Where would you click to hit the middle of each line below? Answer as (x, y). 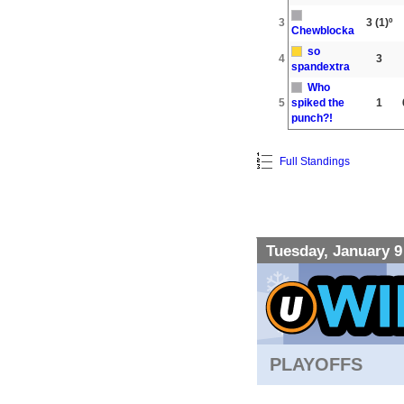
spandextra (321, 66)
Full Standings (313, 161)
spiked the (318, 102)
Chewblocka (323, 30)
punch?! (312, 118)
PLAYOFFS (316, 364)
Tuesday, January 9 (334, 251)
